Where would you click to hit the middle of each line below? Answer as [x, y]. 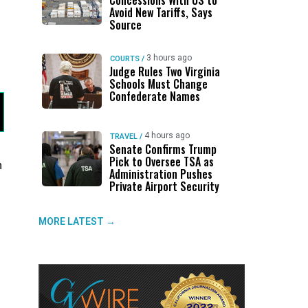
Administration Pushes [161, 174]
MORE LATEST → [77, 221]
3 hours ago [169, 58]
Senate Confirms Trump [163, 149]
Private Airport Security [164, 186]
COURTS [124, 59]
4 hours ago [167, 135]
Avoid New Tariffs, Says [161, 12]
